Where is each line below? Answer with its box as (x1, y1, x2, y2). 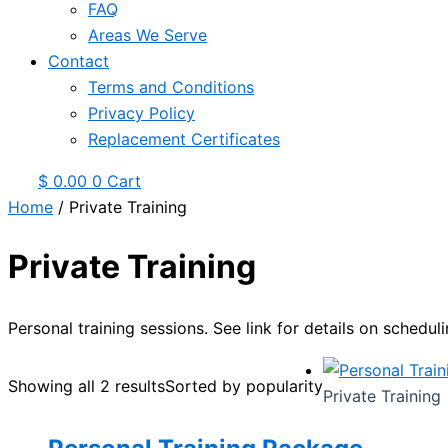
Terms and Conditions (88, 77, 254, 97)
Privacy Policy (88, 103, 195, 123)
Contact (48, 51, 109, 71)
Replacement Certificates (88, 129, 280, 149)
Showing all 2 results (8, 375, 165, 396)
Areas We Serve (88, 25, 207, 45)
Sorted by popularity (165, 375, 323, 396)
